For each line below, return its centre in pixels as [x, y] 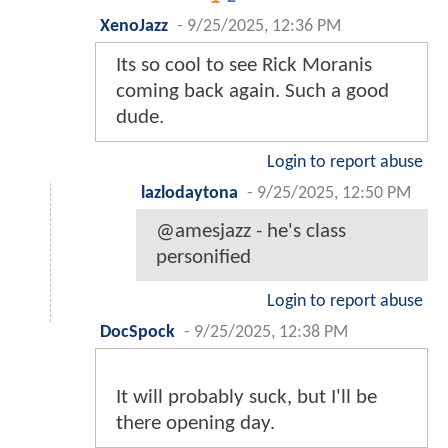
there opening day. [195, 424]
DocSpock [137, 333]
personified [203, 258]
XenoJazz [134, 27]
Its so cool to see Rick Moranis [244, 66]
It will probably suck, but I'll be [246, 398]
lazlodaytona [189, 194]
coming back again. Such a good [252, 92]
